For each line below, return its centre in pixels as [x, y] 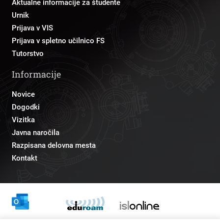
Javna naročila [36, 132]
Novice [23, 94]
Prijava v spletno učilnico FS [58, 41]
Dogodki [26, 107]
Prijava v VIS [32, 28]
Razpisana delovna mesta [54, 145]
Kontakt [25, 158]
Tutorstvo [28, 53]
